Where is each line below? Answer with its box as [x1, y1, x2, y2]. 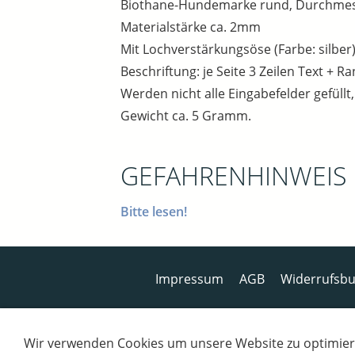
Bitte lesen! [120, 203, 187, 221]
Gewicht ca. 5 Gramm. [120, 107, 251, 125]
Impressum [155, 270, 223, 288]
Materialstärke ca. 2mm [120, 18, 261, 36]
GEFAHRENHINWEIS [120, 158, 346, 193]
